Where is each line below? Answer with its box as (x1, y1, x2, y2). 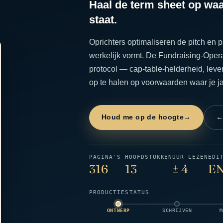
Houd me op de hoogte (101, 113, 184, 121)
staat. (89, 13, 117, 26)
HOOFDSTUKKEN (124, 154, 173, 160)
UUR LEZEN (172, 154, 208, 160)
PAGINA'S (89, 154, 121, 160)
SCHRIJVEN (162, 208, 192, 214)
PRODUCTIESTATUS (89, 189, 149, 196)
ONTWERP (107, 208, 130, 214)
